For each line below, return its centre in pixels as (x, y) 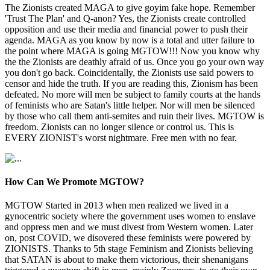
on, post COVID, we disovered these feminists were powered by (128, 238)
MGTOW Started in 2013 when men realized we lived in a (117, 206)
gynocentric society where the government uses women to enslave (130, 216)
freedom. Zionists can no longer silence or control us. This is (119, 127)
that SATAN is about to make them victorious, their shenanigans (127, 260)
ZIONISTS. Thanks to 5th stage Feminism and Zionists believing (129, 249)
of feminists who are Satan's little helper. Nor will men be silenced (130, 105)
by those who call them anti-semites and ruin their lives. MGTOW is (134, 116)
